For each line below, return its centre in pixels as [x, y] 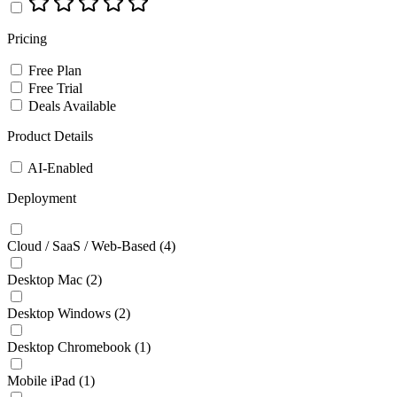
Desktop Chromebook [69, 346]
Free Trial [55, 88]
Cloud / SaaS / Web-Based [82, 245]
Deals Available [72, 105]
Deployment [42, 198]
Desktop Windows [59, 313]
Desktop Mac [45, 279]
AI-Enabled [60, 167]
